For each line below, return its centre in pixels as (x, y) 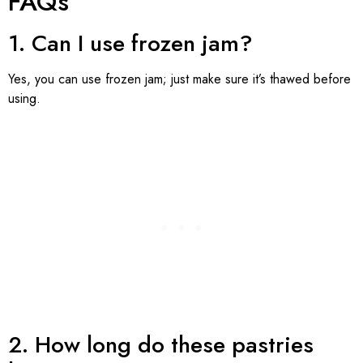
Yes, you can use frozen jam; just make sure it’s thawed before (179, 79)
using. (24, 99)
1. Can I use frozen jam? (130, 44)
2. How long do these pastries (161, 344)
